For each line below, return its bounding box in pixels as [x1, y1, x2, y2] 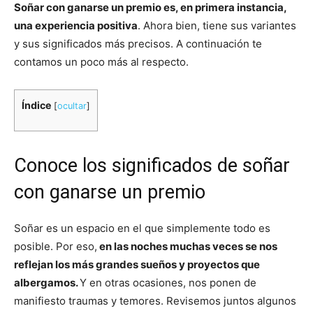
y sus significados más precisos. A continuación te [14, 37, 262, 50]
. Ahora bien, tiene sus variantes [138, 19, 296, 32]
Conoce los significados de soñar [14, 154, 290, 177]
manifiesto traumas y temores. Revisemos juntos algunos [14, 294, 296, 307]
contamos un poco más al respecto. [14, 55, 189, 68]
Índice [22, 99, 52, 111]
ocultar [57, 101, 87, 111]
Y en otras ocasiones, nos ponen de [80, 276, 256, 289]
